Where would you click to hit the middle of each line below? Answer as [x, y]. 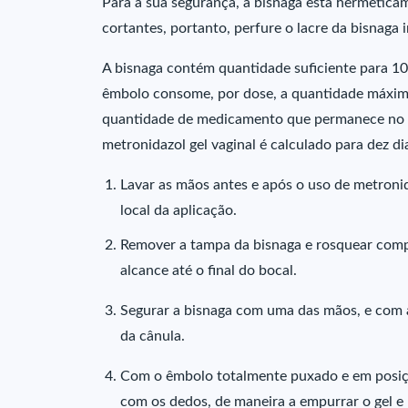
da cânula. [153, 336]
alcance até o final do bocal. [209, 270]
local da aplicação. [178, 210]
